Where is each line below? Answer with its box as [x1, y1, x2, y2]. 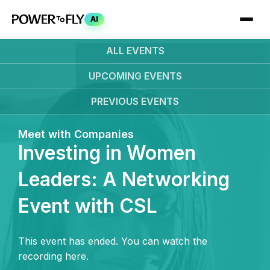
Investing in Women [18, 141, 196, 165]
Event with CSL [18, 194, 157, 218]
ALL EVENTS [105, 45, 165, 57]
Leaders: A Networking [18, 168, 230, 191]
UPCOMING [88, 70, 142, 82]
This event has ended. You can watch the [18, 235, 207, 247]
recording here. [18, 250, 89, 262]
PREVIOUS [91, 95, 139, 107]
